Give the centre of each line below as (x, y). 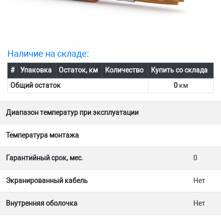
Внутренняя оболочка (42, 203)
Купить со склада (179, 70)
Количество (124, 70)
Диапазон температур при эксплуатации (72, 113)
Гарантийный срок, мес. (45, 158)
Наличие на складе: (48, 54)
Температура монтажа (42, 135)
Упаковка (36, 70)
